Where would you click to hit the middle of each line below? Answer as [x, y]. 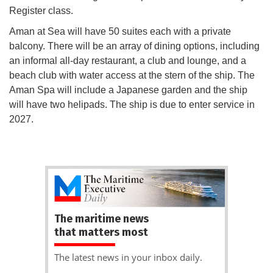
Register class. [42, 11]
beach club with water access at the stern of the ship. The [132, 76]
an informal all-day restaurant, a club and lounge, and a [128, 61]
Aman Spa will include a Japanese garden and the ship [128, 90]
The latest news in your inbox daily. [128, 257]
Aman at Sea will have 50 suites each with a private [120, 32]
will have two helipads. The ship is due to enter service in [132, 105]
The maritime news [101, 218]
